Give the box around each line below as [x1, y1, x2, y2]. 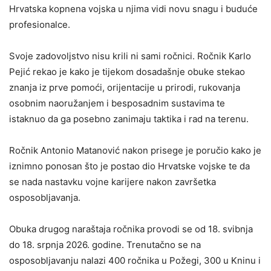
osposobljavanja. [9, 192, 80, 203]
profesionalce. [9, 19, 70, 30]
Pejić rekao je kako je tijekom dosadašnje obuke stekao [9, 66, 245, 77]
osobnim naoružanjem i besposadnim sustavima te [9, 97, 225, 109]
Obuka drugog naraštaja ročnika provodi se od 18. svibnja [9, 223, 253, 235]
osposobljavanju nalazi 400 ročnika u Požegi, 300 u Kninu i [9, 255, 261, 266]
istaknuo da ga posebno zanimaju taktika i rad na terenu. [9, 113, 249, 125]
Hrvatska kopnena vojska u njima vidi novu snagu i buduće [9, 3, 258, 15]
